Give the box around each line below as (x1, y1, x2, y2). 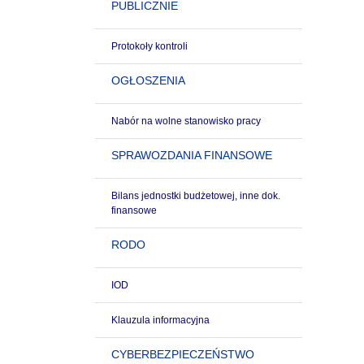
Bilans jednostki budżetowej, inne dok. (111, 190, 280, 201)
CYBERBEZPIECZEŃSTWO (111, 348, 254, 361)
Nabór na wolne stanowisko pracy (111, 115, 261, 127)
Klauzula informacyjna (111, 314, 210, 326)
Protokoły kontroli (111, 41, 188, 52)
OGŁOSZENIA (111, 74, 185, 87)
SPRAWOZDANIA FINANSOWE (111, 149, 272, 162)
